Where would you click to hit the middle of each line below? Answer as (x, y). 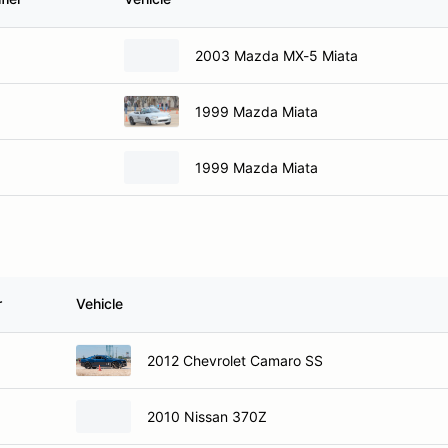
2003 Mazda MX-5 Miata (276, 55)
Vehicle (99, 303)
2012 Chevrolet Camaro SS (235, 360)
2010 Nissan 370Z (207, 416)
